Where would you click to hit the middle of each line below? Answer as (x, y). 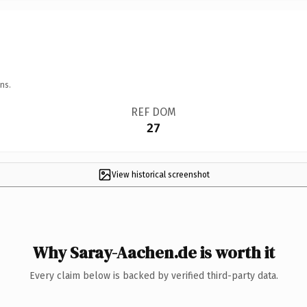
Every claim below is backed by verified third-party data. (153, 275)
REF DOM (153, 112)
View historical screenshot (160, 174)
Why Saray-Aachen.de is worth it (153, 252)
